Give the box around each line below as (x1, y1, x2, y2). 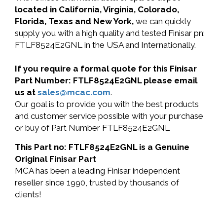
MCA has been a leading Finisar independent (15, 166, 180, 176)
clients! (15, 189, 41, 199)
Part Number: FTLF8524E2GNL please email (15, 75, 197, 85)
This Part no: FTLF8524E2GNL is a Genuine (15, 142, 189, 152)
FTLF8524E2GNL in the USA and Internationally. (15, 40, 196, 50)
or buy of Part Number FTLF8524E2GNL (15, 123, 170, 133)
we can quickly (136, 16, 191, 26)
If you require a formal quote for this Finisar (15, 64, 197, 74)
